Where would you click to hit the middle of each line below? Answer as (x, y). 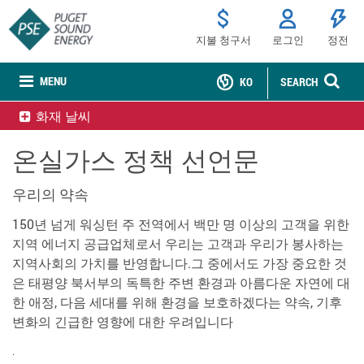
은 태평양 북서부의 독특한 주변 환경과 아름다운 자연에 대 (181, 282)
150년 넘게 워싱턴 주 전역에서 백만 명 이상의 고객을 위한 (181, 224)
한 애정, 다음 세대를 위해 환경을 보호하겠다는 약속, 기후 (177, 302)
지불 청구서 (223, 40)
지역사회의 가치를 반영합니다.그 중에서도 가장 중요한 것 (180, 263)
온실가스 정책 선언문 (136, 160)
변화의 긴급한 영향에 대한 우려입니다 (123, 321)
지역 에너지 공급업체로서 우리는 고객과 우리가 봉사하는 (178, 243)
